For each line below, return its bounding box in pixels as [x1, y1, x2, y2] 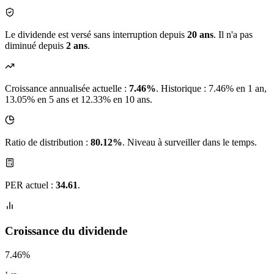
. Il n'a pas [213, 29, 253, 40]
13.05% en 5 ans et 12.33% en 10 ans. [5, 94, 152, 105]
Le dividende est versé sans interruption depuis [5, 29, 187, 40]
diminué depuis [5, 40, 66, 51]
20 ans [187, 29, 213, 40]
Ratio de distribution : [5, 137, 91, 148]
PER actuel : [5, 180, 56, 191]
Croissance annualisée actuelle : [5, 83, 129, 94]
